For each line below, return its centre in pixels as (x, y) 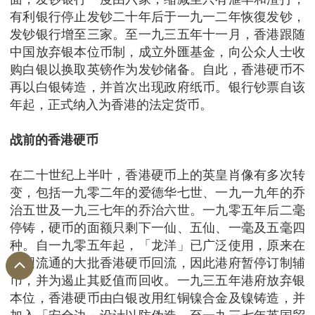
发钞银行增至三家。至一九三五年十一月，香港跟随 (157, 34)
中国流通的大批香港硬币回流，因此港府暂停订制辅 (157, 263)
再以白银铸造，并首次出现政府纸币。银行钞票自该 (157, 87)
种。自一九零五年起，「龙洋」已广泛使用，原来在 (157, 245)
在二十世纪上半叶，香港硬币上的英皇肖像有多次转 (157, 175)
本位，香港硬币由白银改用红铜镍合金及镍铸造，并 (157, 298)
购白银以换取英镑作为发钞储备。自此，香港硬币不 (157, 70)
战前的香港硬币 (54, 140)
